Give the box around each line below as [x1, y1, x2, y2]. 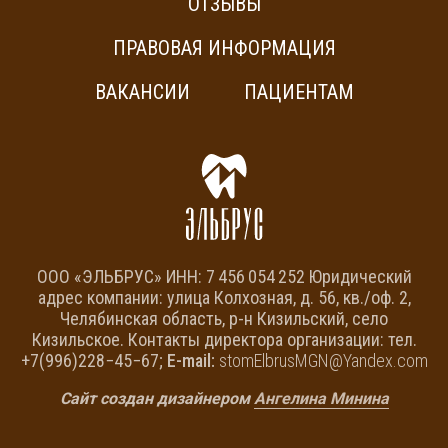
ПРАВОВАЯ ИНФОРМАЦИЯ [112, 36, 336, 61]
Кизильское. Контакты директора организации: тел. [31, 329, 417, 351]
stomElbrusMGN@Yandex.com [214, 350, 428, 372]
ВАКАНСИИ [94, 80, 190, 105]
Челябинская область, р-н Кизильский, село [60, 308, 388, 330]
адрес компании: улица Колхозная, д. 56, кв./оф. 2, [37, 287, 411, 309]
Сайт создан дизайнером [59, 389, 254, 409]
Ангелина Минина [253, 389, 389, 409]
